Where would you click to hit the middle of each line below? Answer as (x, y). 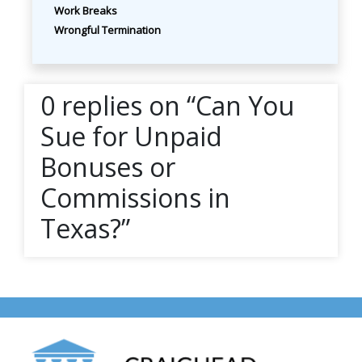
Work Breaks (86, 10)
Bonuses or (108, 166)
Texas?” (85, 228)
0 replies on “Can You (167, 105)
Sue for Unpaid (131, 136)
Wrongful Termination (107, 29)
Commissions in (135, 197)
